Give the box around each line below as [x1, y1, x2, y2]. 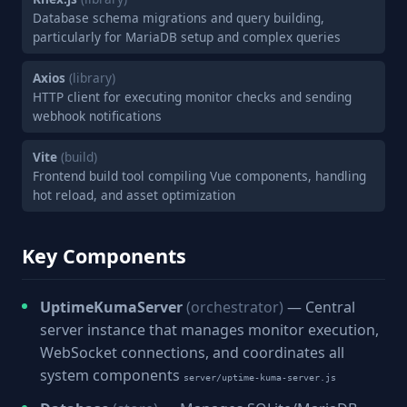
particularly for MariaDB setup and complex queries [33, 28, 341, 45]
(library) [69, 69, 115, 86]
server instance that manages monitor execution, [40, 320, 379, 340]
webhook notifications [33, 107, 162, 124]
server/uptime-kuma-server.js [184, 372, 336, 382]
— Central [283, 297, 355, 317]
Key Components [22, 243, 186, 269]
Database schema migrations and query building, [33, 9, 324, 26]
